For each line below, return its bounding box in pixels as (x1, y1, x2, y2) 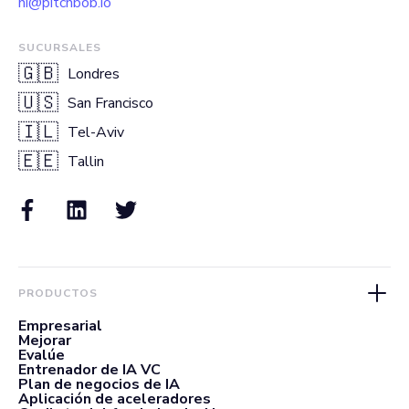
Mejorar (18, 330, 71, 351)
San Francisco (68, 92, 153, 113)
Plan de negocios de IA (18, 373, 180, 394)
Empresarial (18, 315, 102, 336)
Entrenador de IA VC (18, 359, 161, 380)
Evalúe (18, 344, 65, 365)
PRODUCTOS (18, 285, 98, 300)
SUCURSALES (18, 39, 101, 55)
